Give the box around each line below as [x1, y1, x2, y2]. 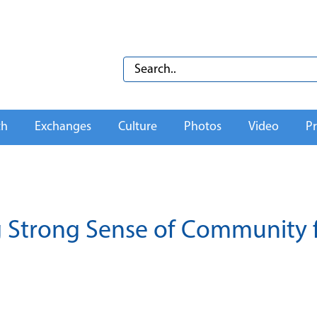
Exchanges [35, 120, 91, 134]
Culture [118, 120, 157, 134]
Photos [184, 120, 221, 134]
